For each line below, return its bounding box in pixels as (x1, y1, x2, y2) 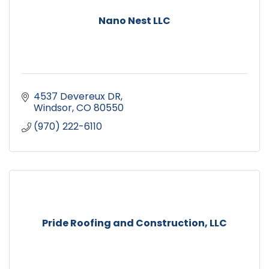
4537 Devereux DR (34, 89, 121, 104)
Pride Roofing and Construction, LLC (42, 216, 227, 231)
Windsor (34, 101, 72, 115)
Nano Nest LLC (98, 14, 171, 28)
